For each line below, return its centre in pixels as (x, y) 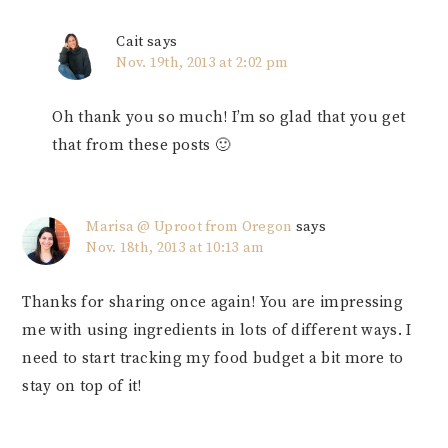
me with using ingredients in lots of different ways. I (217, 331)
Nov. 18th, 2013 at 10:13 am (175, 248)
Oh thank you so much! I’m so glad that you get (229, 118)
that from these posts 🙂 (141, 146)
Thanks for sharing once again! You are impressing (213, 303)
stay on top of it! (82, 387)
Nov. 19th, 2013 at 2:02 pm (202, 63)
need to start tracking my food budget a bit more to (213, 359)
